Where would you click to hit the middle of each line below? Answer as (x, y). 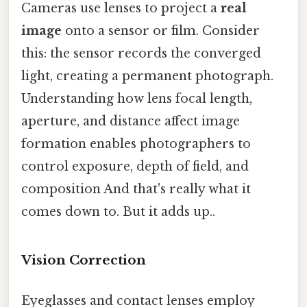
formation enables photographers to (136, 144)
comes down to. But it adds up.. (118, 212)
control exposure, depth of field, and (135, 167)
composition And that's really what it (136, 189)
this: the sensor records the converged (141, 54)
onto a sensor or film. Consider (161, 31)
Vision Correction (84, 260)
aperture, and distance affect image (131, 122)
